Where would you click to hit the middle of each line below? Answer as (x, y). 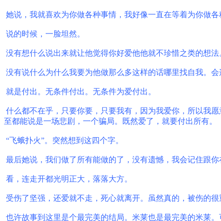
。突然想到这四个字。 (84, 140)
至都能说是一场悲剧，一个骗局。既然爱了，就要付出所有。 (110, 121)
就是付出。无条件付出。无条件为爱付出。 (81, 91)
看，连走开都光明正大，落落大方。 (69, 179)
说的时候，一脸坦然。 (45, 34)
